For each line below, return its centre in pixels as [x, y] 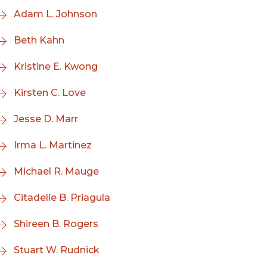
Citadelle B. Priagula [62, 198]
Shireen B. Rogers [56, 224]
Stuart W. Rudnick [57, 250]
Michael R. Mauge [56, 171]
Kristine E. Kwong [56, 66]
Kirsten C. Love [50, 93]
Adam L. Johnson [55, 14]
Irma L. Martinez [53, 145]
